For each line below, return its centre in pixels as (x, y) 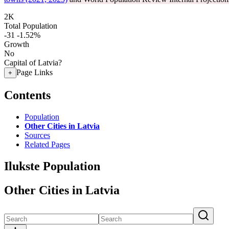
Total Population (31, 26)
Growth (17, 44)
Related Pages (47, 144)
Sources (37, 135)
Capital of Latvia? (33, 63)
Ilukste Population (52, 166)
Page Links (35, 72)
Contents (27, 95)
